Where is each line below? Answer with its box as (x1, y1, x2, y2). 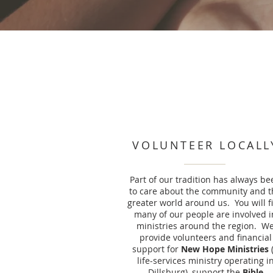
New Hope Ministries (181, 243, 269, 255)
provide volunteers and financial (139, 232, 272, 243)
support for (132, 243, 181, 255)
